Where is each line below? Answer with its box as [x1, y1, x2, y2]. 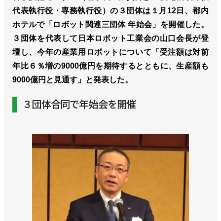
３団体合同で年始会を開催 [22, 98, 136, 111]
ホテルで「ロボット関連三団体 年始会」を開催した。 [12, 20, 209, 29]
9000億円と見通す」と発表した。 [12, 75, 133, 84]
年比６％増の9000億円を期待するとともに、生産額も [12, 62, 209, 71]
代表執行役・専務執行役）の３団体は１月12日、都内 [12, 6, 209, 15]
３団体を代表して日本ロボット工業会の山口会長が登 [12, 34, 209, 43]
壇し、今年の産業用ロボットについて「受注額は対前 [12, 48, 209, 57]
